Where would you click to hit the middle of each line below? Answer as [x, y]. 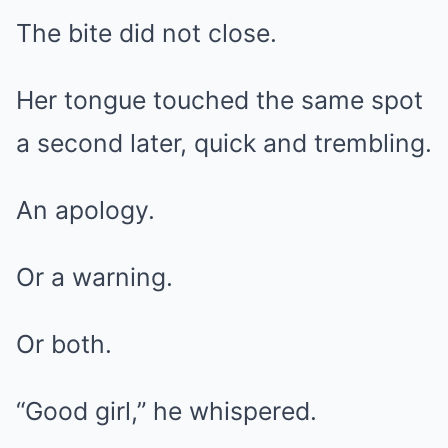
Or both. [64, 344]
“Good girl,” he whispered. [166, 411]
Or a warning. [94, 277]
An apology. [85, 210]
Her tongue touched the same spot [219, 100]
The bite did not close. [146, 33]
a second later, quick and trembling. [224, 143]
